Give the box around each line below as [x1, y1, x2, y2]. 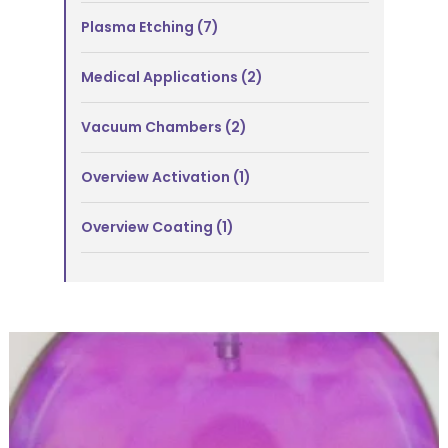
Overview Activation [81, 167, 233, 188]
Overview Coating [81, 217, 216, 238]
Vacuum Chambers [81, 117, 225, 138]
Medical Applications [81, 67, 241, 88]
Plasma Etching [81, 17, 197, 38]
